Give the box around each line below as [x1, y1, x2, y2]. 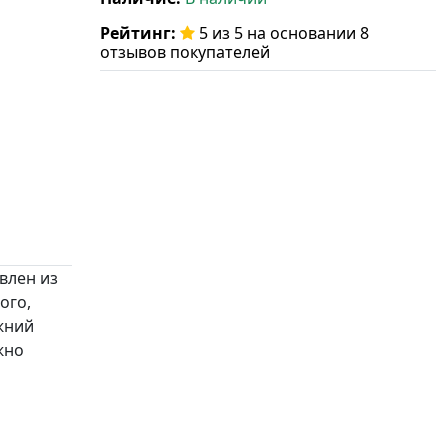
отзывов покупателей [100, 41, 270, 64]
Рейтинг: [100, 22, 180, 45]
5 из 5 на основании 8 [195, 22, 369, 45]
